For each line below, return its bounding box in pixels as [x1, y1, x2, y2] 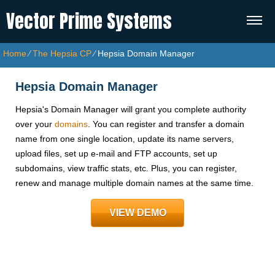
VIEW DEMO [109, 207, 166, 219]
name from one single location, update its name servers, [15, 134, 234, 144]
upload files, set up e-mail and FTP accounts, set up [15, 149, 217, 159]
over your [15, 119, 55, 130]
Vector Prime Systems [6, 7, 172, 35]
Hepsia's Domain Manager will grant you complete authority [15, 104, 246, 115]
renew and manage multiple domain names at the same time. [15, 178, 254, 188]
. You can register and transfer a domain [88, 119, 244, 130]
